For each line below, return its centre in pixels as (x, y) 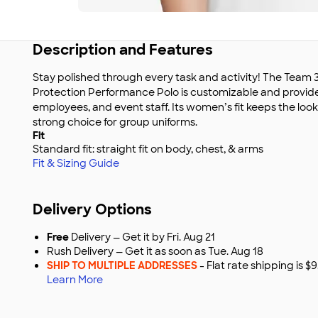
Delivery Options (92, 209)
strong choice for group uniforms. (115, 122)
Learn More (75, 280)
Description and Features (123, 50)
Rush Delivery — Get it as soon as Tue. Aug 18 (155, 251)
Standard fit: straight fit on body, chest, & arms (148, 149)
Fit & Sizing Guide (76, 163)
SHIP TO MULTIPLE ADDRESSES (122, 265)
